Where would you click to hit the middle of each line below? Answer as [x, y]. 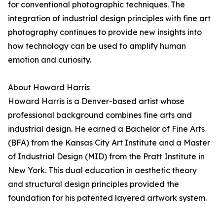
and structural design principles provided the [93, 184]
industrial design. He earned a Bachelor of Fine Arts [106, 129]
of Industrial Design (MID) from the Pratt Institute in [106, 157]
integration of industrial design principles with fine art [109, 18]
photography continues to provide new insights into [105, 32]
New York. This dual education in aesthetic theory [102, 170]
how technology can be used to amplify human [97, 46]
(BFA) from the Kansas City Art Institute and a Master [109, 143]
